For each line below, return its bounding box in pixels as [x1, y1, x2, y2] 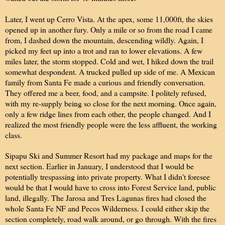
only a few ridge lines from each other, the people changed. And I [5, 108, 211, 119]
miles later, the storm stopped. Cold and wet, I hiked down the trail [5, 55, 213, 66]
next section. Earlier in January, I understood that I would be [5, 160, 194, 171]
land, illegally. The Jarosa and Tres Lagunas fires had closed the [5, 192, 206, 203]
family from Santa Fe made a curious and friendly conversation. [5, 76, 205, 87]
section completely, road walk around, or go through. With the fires [5, 213, 216, 224]
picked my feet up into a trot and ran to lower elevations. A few [5, 45, 202, 56]
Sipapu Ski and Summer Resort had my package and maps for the [5, 150, 212, 161]
